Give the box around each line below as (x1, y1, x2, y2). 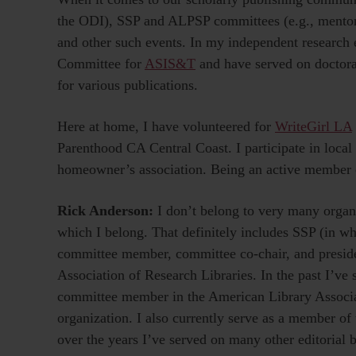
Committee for (57, 56, 145, 72)
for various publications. (57, 77, 198, 94)
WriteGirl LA (275, 118, 352, 135)
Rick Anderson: (57, 203, 157, 219)
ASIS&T (145, 56, 195, 72)
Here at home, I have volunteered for (57, 118, 275, 135)
